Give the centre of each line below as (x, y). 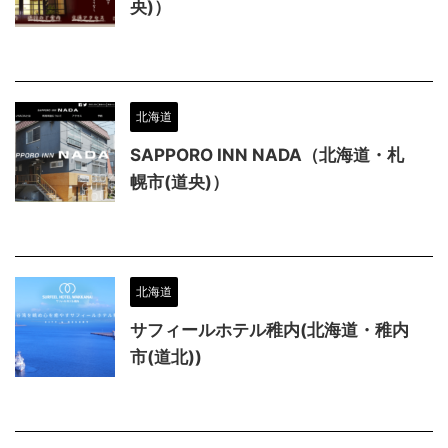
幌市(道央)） (179, 181)
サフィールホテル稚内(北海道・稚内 (269, 329)
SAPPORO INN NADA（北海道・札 (267, 154)
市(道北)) (166, 356)
